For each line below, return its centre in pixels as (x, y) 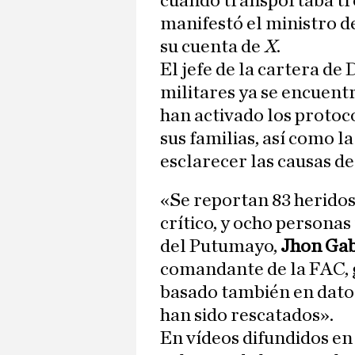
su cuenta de (210, 47)
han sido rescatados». (247, 316)
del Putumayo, (220, 247)
